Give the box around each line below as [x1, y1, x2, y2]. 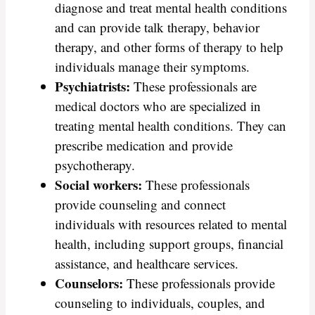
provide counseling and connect [55, 195, 226, 214]
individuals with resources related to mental [55, 215, 287, 233]
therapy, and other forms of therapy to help [55, 38, 283, 56]
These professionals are [130, 77, 257, 96]
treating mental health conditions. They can [55, 117, 286, 135]
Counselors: [55, 274, 123, 293]
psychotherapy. [55, 156, 135, 174]
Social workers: [55, 175, 142, 195]
